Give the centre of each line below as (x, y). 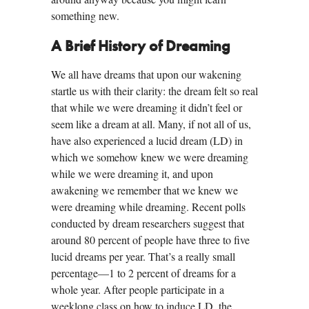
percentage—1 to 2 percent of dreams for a (143, 273)
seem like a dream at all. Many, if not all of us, (151, 124)
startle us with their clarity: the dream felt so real (154, 91)
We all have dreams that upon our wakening (146, 74)
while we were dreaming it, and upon (132, 174)
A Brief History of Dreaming (141, 47)
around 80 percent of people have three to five (150, 240)
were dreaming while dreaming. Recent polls (148, 207)
